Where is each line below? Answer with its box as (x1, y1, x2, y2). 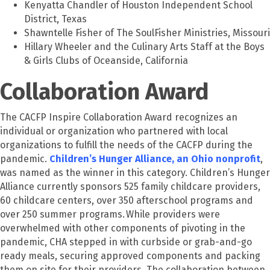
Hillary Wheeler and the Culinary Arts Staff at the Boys (24, 40, 265, 52)
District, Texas (24, 13, 87, 25)
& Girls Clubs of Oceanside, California (24, 54, 188, 66)
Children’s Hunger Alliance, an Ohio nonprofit (49, 152, 260, 165)
